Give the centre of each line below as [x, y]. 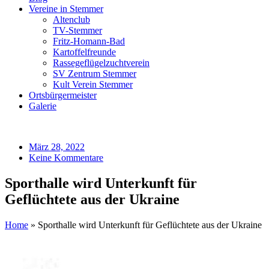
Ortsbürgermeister [63, 95]
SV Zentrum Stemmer [95, 74]
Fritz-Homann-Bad [89, 41]
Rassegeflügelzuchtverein [101, 63]
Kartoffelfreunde [84, 52]
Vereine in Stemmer [66, 9]
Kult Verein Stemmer [93, 84]
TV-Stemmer [77, 30]
